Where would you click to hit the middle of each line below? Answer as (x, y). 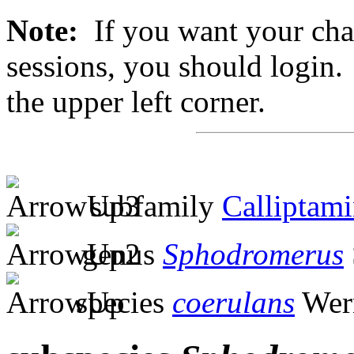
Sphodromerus (253, 254)
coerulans (233, 302)
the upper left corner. (136, 101)
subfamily (148, 205)
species (120, 302)
